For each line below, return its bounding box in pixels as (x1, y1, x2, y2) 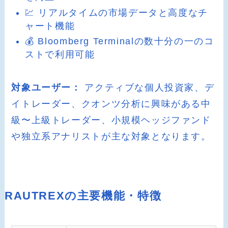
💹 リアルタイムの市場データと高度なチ (25, 7, 208, 18)
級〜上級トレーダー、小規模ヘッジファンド (11, 115, 211, 126)
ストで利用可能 (25, 49, 95, 60)
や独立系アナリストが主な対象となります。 (11, 131, 211, 142)
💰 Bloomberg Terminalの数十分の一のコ (25, 36, 214, 47)
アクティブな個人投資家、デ (81, 82, 215, 93)
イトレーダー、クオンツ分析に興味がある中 (11, 99, 211, 109)
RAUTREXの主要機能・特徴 (4, 190, 162, 203)
